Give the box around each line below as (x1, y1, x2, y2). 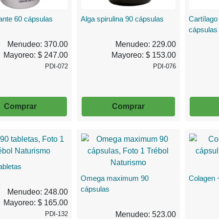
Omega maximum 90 (81, 174, 149, 182)
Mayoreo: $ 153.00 (111, 50, 176, 59)
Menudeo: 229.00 (115, 40, 176, 48)
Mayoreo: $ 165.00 (3, 198, 68, 207)
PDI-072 (45, 62, 68, 70)
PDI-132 (45, 210, 68, 218)
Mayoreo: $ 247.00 (3, 50, 68, 59)
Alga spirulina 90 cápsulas (81, 14, 164, 23)
